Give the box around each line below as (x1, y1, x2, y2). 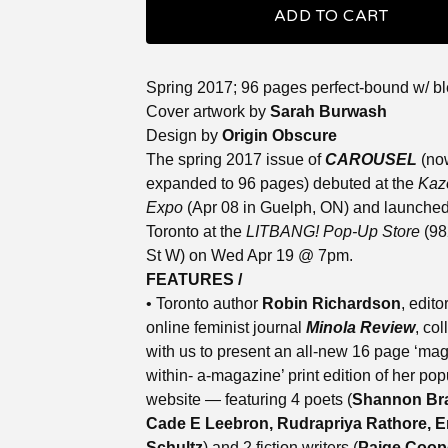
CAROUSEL (325, 151, 417, 168)
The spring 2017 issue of (146, 151, 325, 168)
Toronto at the (146, 223, 246, 240)
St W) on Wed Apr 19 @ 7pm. (146, 247, 353, 264)
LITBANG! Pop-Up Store (246, 223, 420, 240)
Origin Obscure (222, 127, 337, 144)
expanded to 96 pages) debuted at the (146, 175, 418, 192)
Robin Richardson (262, 295, 401, 312)
